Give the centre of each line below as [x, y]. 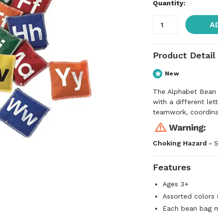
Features [172, 167]
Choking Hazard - [183, 143]
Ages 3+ [176, 184]
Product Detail [184, 55]
